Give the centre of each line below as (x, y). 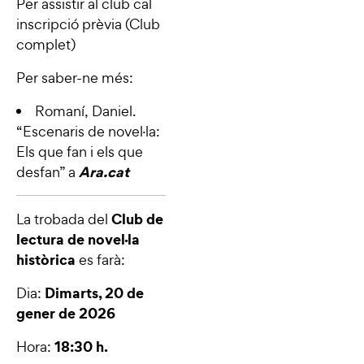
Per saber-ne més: (75, 77)
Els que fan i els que (80, 151)
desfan (38, 171)
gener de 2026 (66, 313)
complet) (46, 44)
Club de (137, 219)
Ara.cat (104, 171)
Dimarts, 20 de (94, 292)
